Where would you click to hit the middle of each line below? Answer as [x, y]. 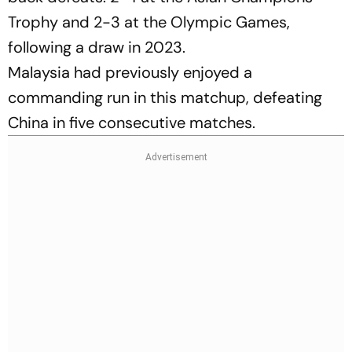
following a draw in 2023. [97, 47]
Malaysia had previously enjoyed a [130, 72]
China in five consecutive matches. [132, 122]
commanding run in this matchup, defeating [165, 97]
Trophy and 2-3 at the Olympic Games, [149, 22]
